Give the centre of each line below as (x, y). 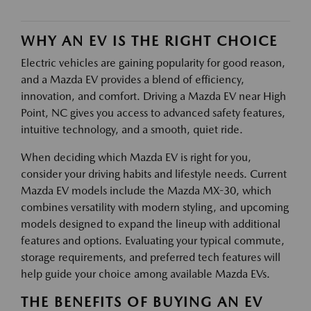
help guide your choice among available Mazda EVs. (145, 274)
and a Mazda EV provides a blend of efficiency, (133, 79)
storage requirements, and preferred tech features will (151, 257)
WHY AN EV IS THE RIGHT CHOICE (149, 41)
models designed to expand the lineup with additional (151, 224)
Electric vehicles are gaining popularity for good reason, (153, 62)
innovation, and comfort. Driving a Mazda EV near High (153, 96)
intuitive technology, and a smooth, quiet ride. (132, 129)
